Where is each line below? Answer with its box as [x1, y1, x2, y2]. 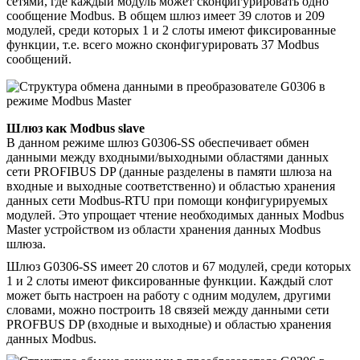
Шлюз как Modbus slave [6, 121, 145, 135]
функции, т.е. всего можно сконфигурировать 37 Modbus [6, 37, 319, 51]
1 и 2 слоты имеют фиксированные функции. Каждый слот [6, 273, 333, 288]
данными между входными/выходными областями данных [6, 149, 329, 164]
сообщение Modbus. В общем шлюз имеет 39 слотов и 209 [6, 8, 325, 22]
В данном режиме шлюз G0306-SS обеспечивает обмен [6, 135, 309, 149]
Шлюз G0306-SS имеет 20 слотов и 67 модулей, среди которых [6, 259, 351, 273]
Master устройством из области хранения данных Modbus [6, 222, 321, 236]
